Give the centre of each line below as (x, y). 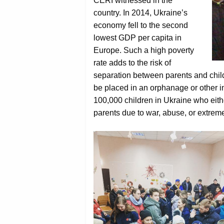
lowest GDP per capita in (137, 37)
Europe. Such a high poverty (144, 50)
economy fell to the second (141, 25)
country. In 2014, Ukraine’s (140, 12)
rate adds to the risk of (132, 62)
